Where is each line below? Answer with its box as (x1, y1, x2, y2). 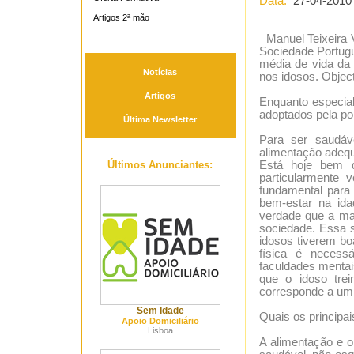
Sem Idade (136, 305, 184, 316)
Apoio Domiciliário (121, 316, 199, 326)
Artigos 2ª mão (92, 13, 149, 22)
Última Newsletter (123, 115, 197, 124)
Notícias (143, 67, 177, 77)
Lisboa (147, 326, 173, 335)
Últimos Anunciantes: (107, 159, 213, 171)
